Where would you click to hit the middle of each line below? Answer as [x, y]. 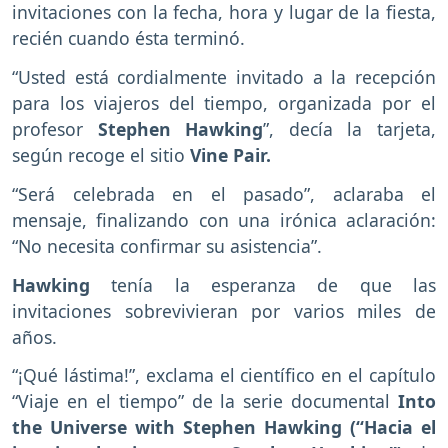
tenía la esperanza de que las [274, 284]
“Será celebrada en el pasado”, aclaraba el [224, 193]
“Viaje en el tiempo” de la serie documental [205, 401]
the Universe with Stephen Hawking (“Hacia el [224, 427]
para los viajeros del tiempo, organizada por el [224, 102]
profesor [47, 128]
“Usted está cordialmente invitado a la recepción [224, 76]
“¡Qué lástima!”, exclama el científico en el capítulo [224, 375]
